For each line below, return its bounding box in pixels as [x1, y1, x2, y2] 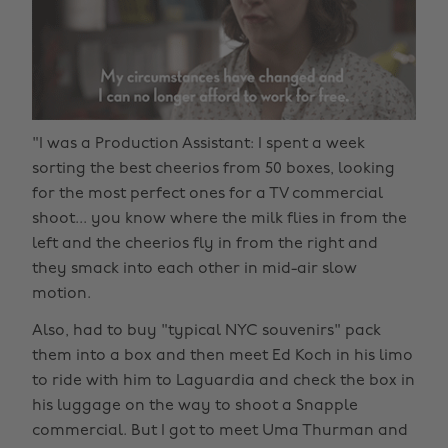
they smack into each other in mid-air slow [32, 260, 357, 277]
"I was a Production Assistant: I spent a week [32, 135, 365, 152]
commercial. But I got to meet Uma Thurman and [32, 422, 408, 439]
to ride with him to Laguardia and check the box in [32, 372, 415, 389]
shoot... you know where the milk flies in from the [32, 210, 407, 227]
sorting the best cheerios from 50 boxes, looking [32, 160, 395, 177]
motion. [32, 285, 91, 302]
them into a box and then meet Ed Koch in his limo [32, 347, 413, 364]
